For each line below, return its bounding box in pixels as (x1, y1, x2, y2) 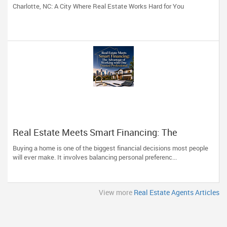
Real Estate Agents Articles (134, 187, 219, 197)
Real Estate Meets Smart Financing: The (13, 126, 177, 138)
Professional (13, 146, 64, 159)
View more (99, 187, 134, 197)
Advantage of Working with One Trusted (13, 136, 173, 148)
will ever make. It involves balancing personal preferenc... (13, 153, 177, 162)
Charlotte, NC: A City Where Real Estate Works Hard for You (13, 2, 184, 11)
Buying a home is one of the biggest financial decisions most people (13, 143, 208, 153)
